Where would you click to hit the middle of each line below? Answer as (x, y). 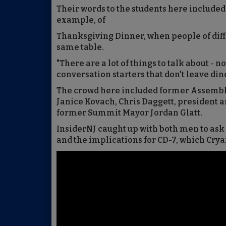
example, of (81, 20)
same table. (80, 47)
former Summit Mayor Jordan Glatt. (129, 112)
